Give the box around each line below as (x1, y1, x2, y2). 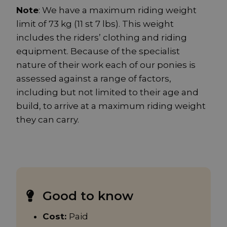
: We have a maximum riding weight (39, 5, 197, 16)
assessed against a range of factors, (16, 73, 171, 84)
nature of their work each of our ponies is (16, 60, 196, 70)
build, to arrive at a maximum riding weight (16, 101, 206, 111)
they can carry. (16, 115, 79, 125)
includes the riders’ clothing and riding (16, 32, 187, 43)
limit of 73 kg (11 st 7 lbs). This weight (16, 19, 174, 29)
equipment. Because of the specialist (16, 46, 180, 57)
